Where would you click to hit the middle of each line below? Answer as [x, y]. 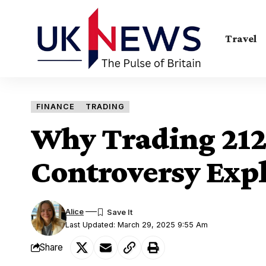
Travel [241, 38]
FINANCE [55, 106]
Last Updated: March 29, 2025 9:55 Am [137, 224]
